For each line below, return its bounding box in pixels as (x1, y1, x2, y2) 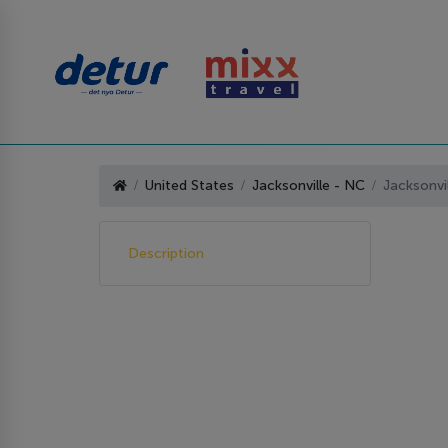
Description (128, 244, 204, 262)
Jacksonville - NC (252, 177, 365, 195)
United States (145, 177, 234, 195)
